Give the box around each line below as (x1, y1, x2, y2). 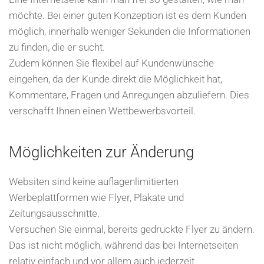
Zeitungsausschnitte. (9, 207, 100, 219)
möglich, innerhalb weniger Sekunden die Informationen (9, 25, 250, 37)
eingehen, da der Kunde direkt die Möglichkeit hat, (9, 73, 222, 85)
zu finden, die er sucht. (9, 41, 105, 53)
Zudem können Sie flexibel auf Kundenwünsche (9, 57, 214, 69)
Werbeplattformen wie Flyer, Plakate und (9, 192, 184, 203)
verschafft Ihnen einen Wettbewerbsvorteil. (9, 105, 196, 117)
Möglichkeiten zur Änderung (9, 143, 194, 161)
